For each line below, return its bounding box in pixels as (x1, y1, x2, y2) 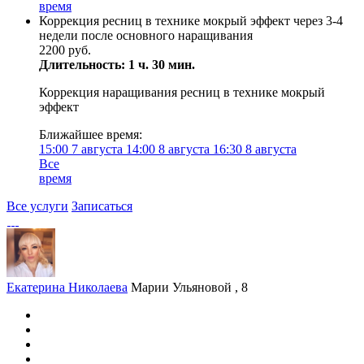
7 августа (68, 142, 126, 156)
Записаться (71, 199, 132, 213)
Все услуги (6, 199, 68, 213)
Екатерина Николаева (6, 280, 128, 294)
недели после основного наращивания (39, 28, 253, 42)
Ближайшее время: (39, 128, 142, 141)
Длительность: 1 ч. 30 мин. (39, 58, 195, 71)
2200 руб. (39, 43, 91, 57)
